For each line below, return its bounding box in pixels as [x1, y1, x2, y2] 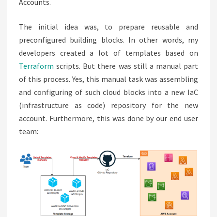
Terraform [19, 61, 54, 71]
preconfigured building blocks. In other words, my [19, 35, 198, 45]
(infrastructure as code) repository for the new [19, 100, 198, 110]
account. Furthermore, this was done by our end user [19, 113, 198, 124]
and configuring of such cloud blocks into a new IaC [19, 87, 198, 97]
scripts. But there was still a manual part [54, 61, 198, 71]
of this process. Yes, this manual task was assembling [19, 74, 198, 84]
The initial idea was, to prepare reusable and [19, 22, 198, 32]
